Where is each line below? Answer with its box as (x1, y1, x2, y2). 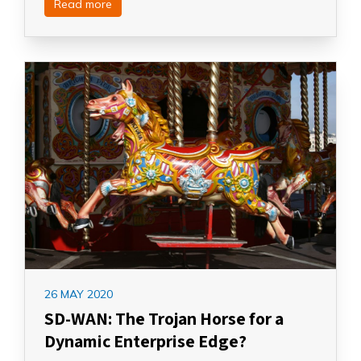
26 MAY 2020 (44, 286, 113, 301)
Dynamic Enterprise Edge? (44, 329, 247, 352)
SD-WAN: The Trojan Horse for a (44, 306, 284, 330)
